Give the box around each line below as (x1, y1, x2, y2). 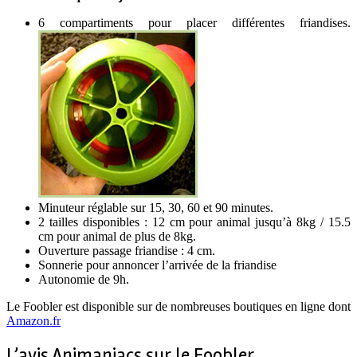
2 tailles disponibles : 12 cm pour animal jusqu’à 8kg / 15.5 (38, 215, 351, 229)
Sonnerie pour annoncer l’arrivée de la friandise (38, 258, 277, 273)
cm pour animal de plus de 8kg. (38, 229, 196, 244)
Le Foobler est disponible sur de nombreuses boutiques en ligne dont (6, 300, 351, 314)
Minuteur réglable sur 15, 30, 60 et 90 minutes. (38, 201, 273, 215)
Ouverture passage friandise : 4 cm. (38, 244, 215, 258)
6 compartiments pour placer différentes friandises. (38, 16, 351, 30)
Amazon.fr (6, 314, 61, 328)
